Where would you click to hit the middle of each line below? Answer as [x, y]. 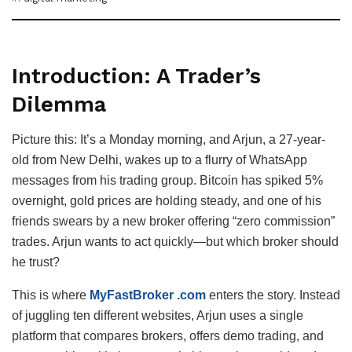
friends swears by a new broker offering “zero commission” [173, 221]
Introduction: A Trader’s [136, 76]
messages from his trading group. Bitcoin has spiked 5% [167, 180]
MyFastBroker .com [148, 295]
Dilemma [59, 104]
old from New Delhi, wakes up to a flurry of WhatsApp [159, 159]
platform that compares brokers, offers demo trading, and [168, 335]
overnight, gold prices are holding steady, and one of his [167, 200]
